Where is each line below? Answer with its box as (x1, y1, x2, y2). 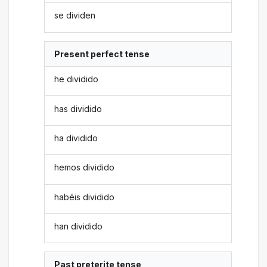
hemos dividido (54, 162, 115, 173)
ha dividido (54, 132, 98, 143)
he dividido (54, 74, 99, 85)
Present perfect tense (54, 48, 150, 59)
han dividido (54, 221, 103, 232)
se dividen (54, 10, 96, 21)
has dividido (54, 103, 103, 114)
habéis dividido (54, 191, 115, 202)
